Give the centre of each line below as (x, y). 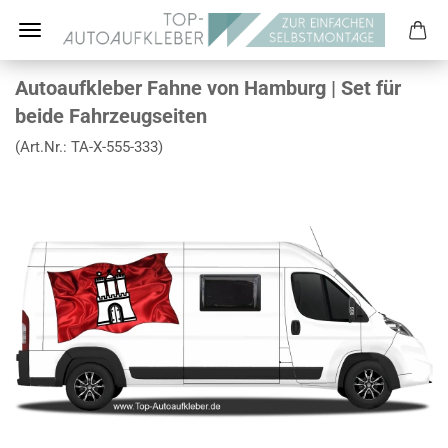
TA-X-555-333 (114, 147)
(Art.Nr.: (43, 147)
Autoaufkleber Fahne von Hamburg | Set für (208, 88)
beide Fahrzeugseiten (111, 116)
